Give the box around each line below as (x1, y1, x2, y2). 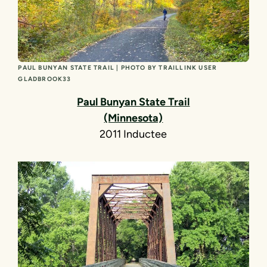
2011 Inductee (100, 128, 167, 141)
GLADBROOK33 (18, 75, 72, 83)
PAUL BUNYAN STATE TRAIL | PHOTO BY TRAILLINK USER (18, 64, 218, 72)
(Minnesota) (104, 111, 163, 125)
